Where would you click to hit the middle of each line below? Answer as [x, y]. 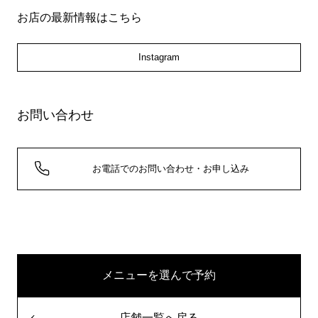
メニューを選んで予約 [159, 275]
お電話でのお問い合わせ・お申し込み [171, 168]
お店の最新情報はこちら [79, 17]
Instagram [159, 57]
